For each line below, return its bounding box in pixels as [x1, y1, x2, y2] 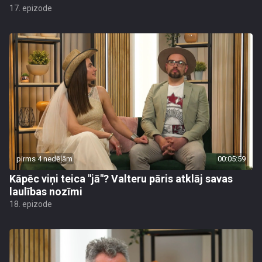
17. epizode [9, 4, 52, 13]
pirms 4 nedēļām [16, 154, 73, 163]
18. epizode [9, 199, 52, 209]
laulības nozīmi [9, 185, 82, 198]
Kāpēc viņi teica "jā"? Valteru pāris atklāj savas [9, 173, 233, 185]
